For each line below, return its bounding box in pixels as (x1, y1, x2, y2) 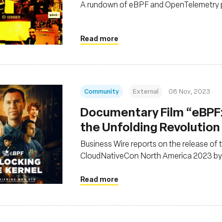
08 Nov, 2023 (168, 87, 210, 95)
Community (84, 86, 119, 96)
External (133, 86, 159, 96)
